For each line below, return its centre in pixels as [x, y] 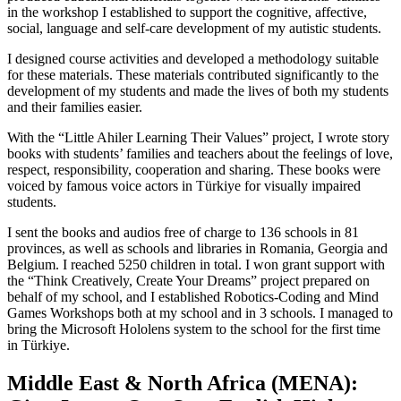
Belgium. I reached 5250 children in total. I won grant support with [196, 264]
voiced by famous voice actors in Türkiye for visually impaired [184, 185]
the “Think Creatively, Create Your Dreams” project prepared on [188, 280]
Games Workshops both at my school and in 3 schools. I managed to [200, 312]
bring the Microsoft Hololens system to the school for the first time [194, 328]
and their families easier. [75, 107]
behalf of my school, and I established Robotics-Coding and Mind [193, 296]
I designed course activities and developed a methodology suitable [193, 58]
